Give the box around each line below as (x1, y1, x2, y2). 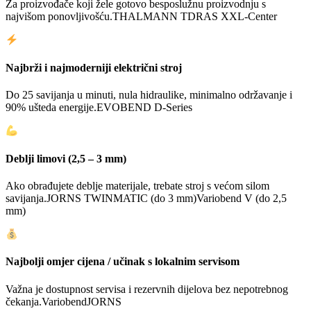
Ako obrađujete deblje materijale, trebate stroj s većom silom (6, 179, 269, 192)
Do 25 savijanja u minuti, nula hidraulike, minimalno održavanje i (6, 88, 292, 101)
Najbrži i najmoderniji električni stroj (6, 61, 182, 74)
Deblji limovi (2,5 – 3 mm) (6, 152, 126, 165)
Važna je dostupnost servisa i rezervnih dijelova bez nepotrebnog (6, 283, 288, 295)
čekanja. (6, 295, 42, 308)
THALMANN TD (112, 10, 196, 22)
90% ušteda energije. (6, 101, 96, 113)
